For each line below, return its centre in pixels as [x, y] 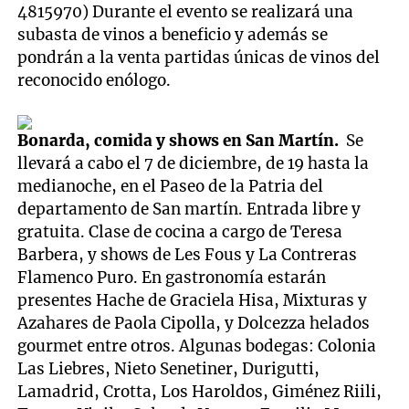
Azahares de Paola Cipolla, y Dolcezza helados [194, 323]
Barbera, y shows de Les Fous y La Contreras [188, 254]
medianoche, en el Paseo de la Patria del [171, 186]
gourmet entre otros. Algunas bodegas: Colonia [197, 346]
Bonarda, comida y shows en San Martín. [182, 140]
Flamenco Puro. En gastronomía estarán [172, 277]
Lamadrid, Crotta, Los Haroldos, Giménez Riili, [200, 391]
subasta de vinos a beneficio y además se [173, 34]
